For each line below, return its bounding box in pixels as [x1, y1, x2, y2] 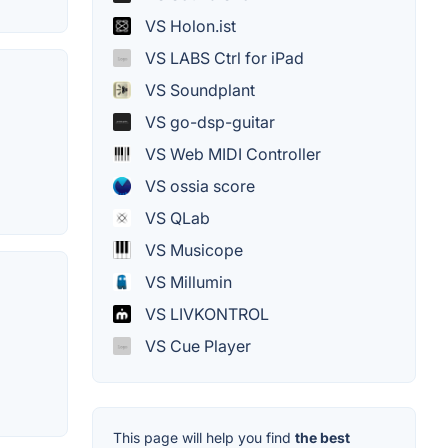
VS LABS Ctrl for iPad [141, 47, 304, 68]
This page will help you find [113, 428, 295, 446]
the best [295, 428, 350, 446]
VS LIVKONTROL [141, 303, 269, 324]
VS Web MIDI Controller [141, 143, 321, 164]
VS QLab [141, 207, 210, 228]
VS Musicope [141, 239, 243, 260]
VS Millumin [141, 271, 232, 292]
